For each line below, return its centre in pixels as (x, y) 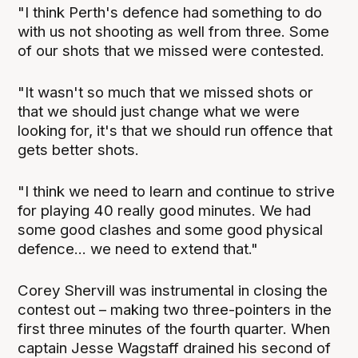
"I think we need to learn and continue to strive (177, 192)
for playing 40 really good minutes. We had (165, 211)
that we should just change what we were (159, 112)
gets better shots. (79, 150)
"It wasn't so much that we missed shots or (166, 93)
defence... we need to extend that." (138, 249)
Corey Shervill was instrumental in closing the (173, 291)
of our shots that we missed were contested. (171, 51)
